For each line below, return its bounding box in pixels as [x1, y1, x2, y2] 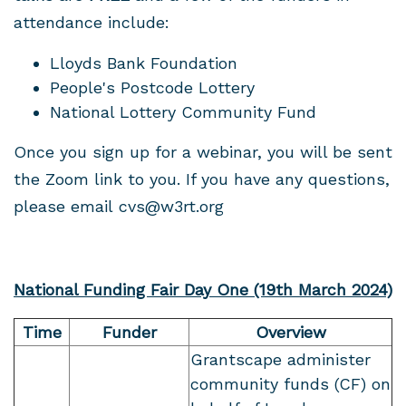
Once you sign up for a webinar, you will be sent [14, 142, 392, 162]
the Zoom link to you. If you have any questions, [14, 169, 390, 189]
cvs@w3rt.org [119, 197, 224, 217]
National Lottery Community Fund [50, 102, 316, 122]
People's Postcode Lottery [50, 78, 255, 98]
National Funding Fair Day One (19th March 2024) [14, 280, 392, 300]
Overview [255, 323, 326, 343]
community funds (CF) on [190, 374, 391, 394]
